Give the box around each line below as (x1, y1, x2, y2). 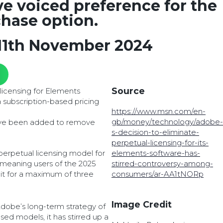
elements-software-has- (111, 148, 200, 158)
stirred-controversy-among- (111, 159, 213, 168)
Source (111, 86, 145, 96)
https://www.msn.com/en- (111, 107, 206, 116)
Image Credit (111, 199, 172, 210)
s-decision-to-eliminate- (111, 127, 199, 137)
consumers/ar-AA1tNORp (111, 169, 204, 179)
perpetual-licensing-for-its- (111, 138, 209, 147)
